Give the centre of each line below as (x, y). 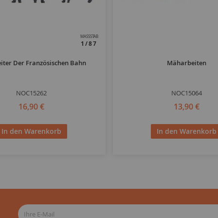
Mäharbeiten (186, 63)
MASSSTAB (88, 37)
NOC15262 (32, 93)
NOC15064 (186, 93)
